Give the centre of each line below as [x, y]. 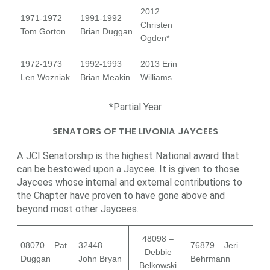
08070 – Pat [44, 246]
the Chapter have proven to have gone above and [121, 196]
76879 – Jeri [214, 246]
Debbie [158, 252]
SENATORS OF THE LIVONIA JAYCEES [135, 131]
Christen [156, 25]
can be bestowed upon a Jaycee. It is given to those [128, 169]
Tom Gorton [43, 32]
